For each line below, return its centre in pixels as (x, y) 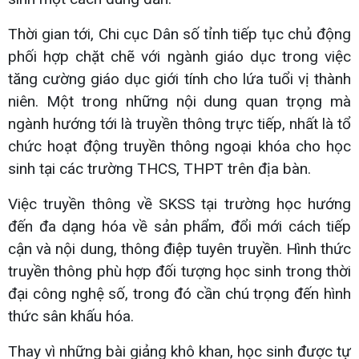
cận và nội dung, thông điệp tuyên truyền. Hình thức (179, 248)
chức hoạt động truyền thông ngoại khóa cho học (179, 146)
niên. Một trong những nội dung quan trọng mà (179, 101)
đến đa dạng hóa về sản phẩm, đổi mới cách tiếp (179, 226)
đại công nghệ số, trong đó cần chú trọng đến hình (179, 293)
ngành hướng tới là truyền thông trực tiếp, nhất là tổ (179, 123)
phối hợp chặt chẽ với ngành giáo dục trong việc (179, 56)
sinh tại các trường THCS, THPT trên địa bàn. (159, 168)
